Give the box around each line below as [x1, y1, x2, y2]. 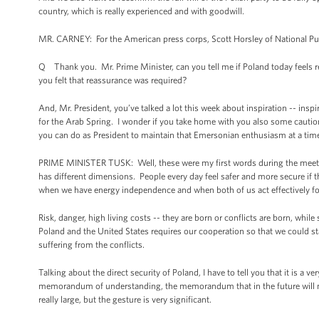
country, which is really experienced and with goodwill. [38, 6, 244, 16]
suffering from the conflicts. [38, 239, 145, 250]
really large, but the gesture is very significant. [38, 294, 211, 305]
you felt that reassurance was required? [38, 75, 187, 85]
